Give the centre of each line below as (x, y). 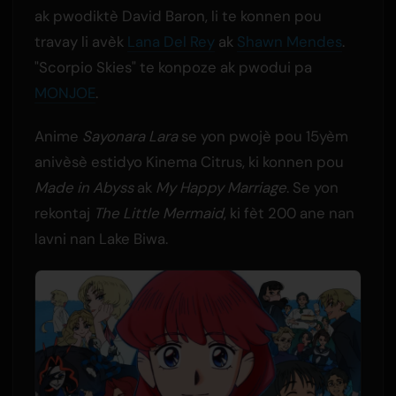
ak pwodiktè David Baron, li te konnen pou (178, 16)
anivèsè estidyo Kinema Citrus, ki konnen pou (189, 162)
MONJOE (65, 93)
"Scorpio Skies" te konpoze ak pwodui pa (173, 68)
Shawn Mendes (289, 42)
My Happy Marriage (221, 188)
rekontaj (64, 213)
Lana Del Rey (171, 42)
